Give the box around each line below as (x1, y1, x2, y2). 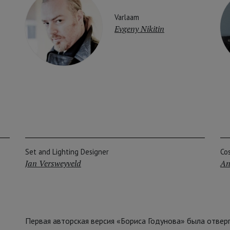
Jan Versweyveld (25, 158, 81, 169)
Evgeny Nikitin (114, 23, 164, 34)
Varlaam (114, 12, 139, 22)
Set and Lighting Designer (25, 147, 109, 157)
